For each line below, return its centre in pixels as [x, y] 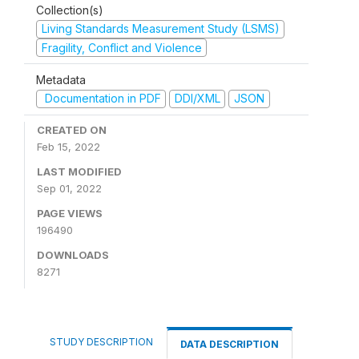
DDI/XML [197, 98]
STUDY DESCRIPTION [101, 341]
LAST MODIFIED [79, 171]
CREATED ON [72, 129]
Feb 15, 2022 [69, 146]
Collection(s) [70, 10]
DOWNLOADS [73, 254]
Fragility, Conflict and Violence [121, 47]
